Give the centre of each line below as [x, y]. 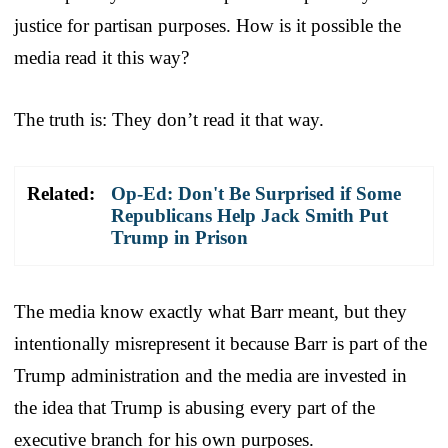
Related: [61, 193]
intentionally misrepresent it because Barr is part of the [220, 343]
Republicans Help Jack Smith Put [249, 215]
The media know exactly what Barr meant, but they [210, 311]
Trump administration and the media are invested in [210, 375]
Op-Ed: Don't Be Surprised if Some [256, 193]
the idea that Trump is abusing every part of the [194, 407]
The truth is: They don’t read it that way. [169, 119]
